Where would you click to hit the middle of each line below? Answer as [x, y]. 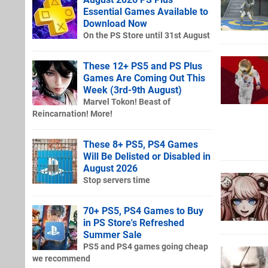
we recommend [61, 258]
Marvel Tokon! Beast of [127, 102]
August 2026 [110, 168]
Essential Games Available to [146, 11]
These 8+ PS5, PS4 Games [141, 144]
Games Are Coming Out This [144, 78]
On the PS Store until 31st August [147, 35]
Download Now [115, 23]
